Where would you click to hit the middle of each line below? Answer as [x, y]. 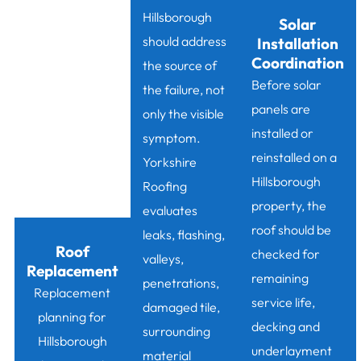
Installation [297, 44]
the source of [179, 66]
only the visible [183, 114]
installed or [282, 133]
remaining [280, 278]
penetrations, [180, 283]
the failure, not [183, 90]
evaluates [170, 211]
